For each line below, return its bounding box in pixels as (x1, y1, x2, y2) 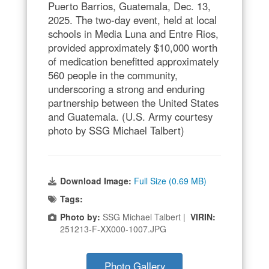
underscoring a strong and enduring (48, 81, 205, 96)
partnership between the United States (48, 95, 219, 110)
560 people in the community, (48, 67, 178, 82)
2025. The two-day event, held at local (48, 12, 217, 27)
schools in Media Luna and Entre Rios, (48, 26, 219, 41)
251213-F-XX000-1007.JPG (60, 222, 166, 235)
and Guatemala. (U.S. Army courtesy (48, 109, 213, 124)
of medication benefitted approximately (48, 53, 219, 68)
